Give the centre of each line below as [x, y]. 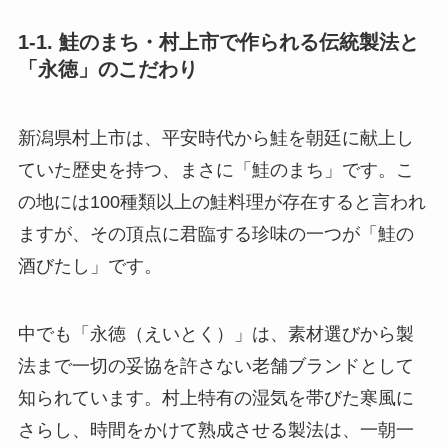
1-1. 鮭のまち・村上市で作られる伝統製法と [218, 42]
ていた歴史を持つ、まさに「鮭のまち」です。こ [215, 170]
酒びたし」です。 [89, 266]
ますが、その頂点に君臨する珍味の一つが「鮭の [215, 234]
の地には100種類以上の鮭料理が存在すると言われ [221, 202]
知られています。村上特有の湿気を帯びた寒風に [215, 398]
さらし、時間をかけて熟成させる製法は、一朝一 [215, 430]
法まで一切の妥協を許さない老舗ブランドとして [215, 366]
